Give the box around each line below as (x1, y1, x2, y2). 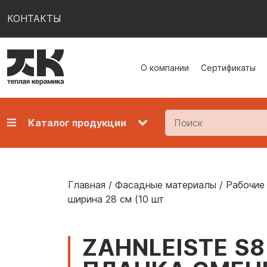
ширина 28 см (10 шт (68, 193, 164, 205)
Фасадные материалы (115, 178, 216, 191)
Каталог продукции (28, 116, 126, 129)
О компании (141, 62, 189, 73)
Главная (68, 178, 105, 191)
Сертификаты (201, 62, 256, 73)
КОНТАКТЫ (7, 13, 61, 25)
